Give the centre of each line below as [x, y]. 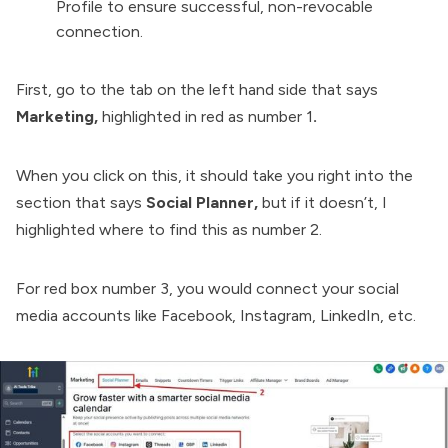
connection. [99, 32]
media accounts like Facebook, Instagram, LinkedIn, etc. [218, 316]
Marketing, [59, 117]
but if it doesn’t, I [324, 203]
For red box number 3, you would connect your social [207, 289]
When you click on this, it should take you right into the [214, 176]
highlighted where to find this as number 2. [169, 230]
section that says [81, 203]
